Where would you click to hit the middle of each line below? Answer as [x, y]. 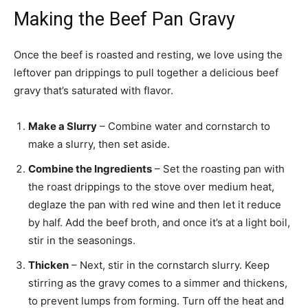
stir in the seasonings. [82, 241]
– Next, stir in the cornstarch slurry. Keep [169, 265]
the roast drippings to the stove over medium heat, [151, 187]
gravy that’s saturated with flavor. [93, 91]
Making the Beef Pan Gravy [124, 20]
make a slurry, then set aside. [99, 144]
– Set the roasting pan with [218, 169]
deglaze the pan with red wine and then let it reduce [155, 205]
